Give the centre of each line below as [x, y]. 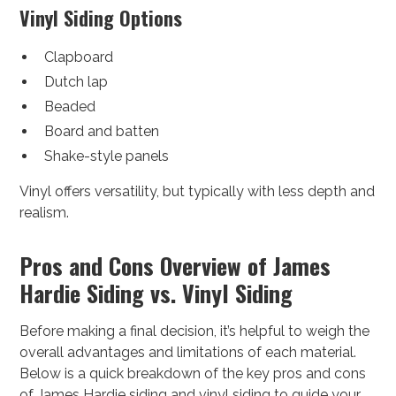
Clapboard [79, 57]
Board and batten [102, 132]
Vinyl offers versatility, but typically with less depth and [198, 192]
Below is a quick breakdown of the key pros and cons [193, 374]
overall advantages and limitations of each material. [188, 353]
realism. [45, 213]
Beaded [70, 107]
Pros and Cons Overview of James [175, 266]
